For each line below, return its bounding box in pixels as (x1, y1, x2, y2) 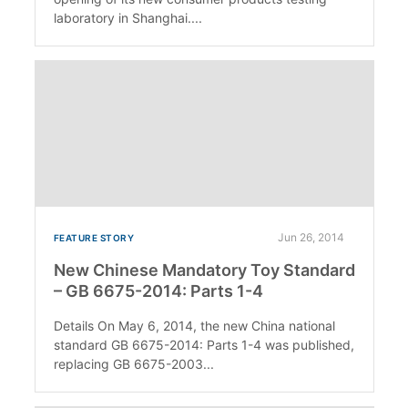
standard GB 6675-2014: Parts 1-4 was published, (53, 336, 354, 352)
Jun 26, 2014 (277, 229, 344, 244)
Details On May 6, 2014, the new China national (53, 317, 335, 333)
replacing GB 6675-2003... (53, 355, 214, 372)
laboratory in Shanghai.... (53, 9, 202, 25)
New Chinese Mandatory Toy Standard (53, 260, 355, 280)
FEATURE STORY (53, 231, 134, 243)
